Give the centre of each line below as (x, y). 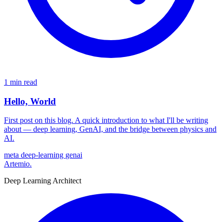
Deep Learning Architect (43, 181)
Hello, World (30, 101)
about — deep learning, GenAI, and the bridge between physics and (110, 129)
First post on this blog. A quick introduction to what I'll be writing (106, 120)
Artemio (17, 164)
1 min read (21, 82)
